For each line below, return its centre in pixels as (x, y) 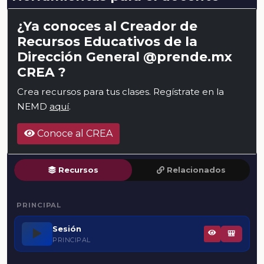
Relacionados (196, 170)
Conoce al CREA (74, 134)
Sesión (67, 229)
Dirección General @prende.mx (125, 57)
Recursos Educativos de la (107, 42)
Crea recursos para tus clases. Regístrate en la (121, 92)
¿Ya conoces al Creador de (107, 26)
